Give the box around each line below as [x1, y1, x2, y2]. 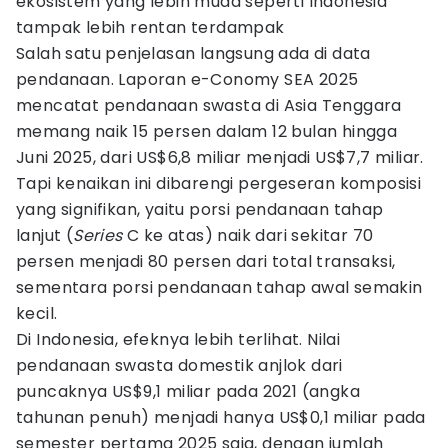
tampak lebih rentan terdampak [16, 16, 289, 39]
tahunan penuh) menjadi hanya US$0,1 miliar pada [16, 406, 426, 429]
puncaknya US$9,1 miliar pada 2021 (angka [16, 380, 360, 403]
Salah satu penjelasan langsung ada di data [16, 42, 371, 65]
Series [73, 224, 123, 247]
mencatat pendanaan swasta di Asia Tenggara [16, 94, 402, 117]
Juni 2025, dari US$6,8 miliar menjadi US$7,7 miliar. [16, 146, 424, 169]
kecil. [16, 302, 58, 325]
